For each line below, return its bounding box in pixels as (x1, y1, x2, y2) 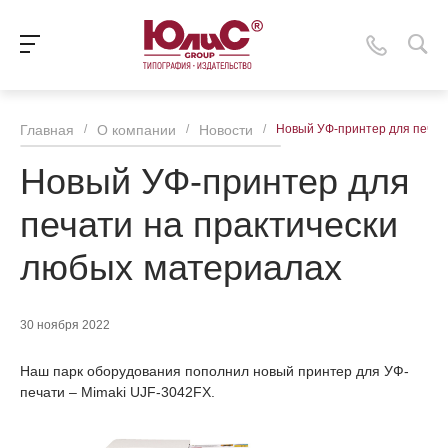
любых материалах (20, 247, 342, 288)
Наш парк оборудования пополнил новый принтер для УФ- (20, 363, 409, 379)
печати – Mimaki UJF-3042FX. (20, 384, 215, 400)
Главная (20, 122, 74, 138)
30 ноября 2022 (20, 318, 110, 332)
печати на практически (20, 204, 398, 245)
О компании (97, 122, 176, 138)
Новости (199, 122, 253, 138)
